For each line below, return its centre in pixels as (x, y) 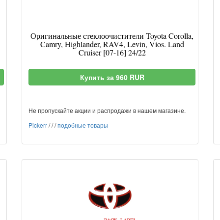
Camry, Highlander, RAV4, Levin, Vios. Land (112, 44)
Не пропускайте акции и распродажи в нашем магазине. (107, 110)
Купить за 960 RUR (112, 77)
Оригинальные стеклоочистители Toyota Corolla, (112, 36)
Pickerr (38, 125)
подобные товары (83, 125)
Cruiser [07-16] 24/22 (112, 52)
